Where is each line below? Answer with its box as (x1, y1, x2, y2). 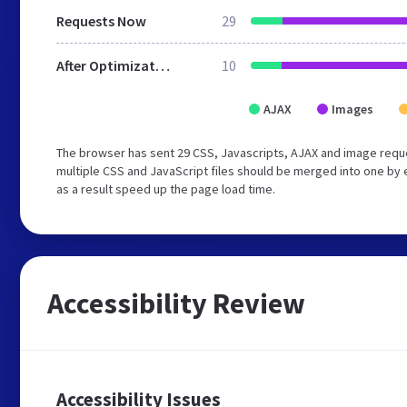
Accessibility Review (47, 285, 305, 322)
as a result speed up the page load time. (56, 181, 275, 197)
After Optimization (155, 56, 170, 74)
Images (332, 101, 373, 117)
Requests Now (56, 12, 146, 30)
